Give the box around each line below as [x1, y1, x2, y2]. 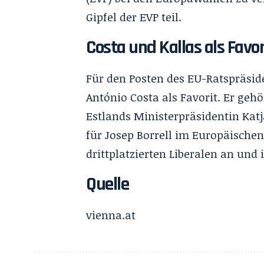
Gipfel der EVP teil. [86, 9, 182, 25]
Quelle [86, 172, 129, 196]
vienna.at [86, 207, 136, 223]
